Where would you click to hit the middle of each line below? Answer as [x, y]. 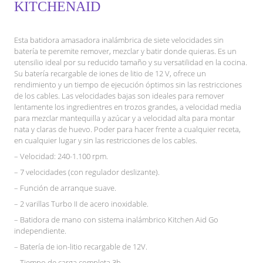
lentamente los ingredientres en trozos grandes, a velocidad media [128, 107]
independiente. [43, 230]
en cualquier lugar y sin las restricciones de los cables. [106, 140]
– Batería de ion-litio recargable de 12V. [81, 246]
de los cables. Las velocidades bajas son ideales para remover [119, 95]
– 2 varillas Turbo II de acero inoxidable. [81, 203]
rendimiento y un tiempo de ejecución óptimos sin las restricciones [128, 84]
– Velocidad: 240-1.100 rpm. [61, 156]
